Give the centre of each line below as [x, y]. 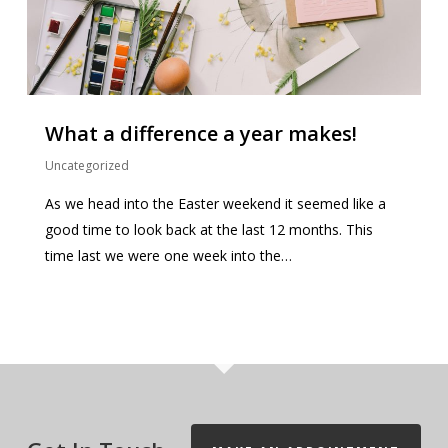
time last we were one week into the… [168, 256]
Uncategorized [86, 166]
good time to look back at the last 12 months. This [208, 230]
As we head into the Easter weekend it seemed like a [215, 204]
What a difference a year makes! [200, 134]
